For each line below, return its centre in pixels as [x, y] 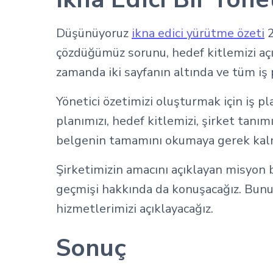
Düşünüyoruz [94, 33]
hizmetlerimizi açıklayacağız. [135, 209]
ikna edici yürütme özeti [198, 33]
